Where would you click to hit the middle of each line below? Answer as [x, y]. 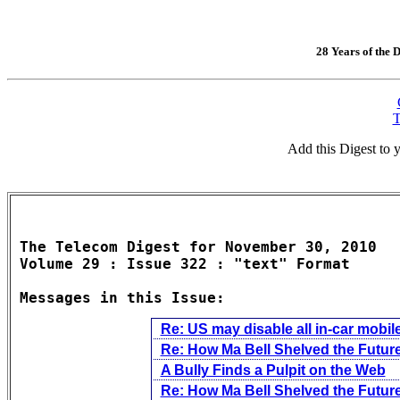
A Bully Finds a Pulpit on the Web [273, 370]
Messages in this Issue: [122, 297]
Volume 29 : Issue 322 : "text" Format [185, 263]
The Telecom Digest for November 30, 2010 [198, 246]
